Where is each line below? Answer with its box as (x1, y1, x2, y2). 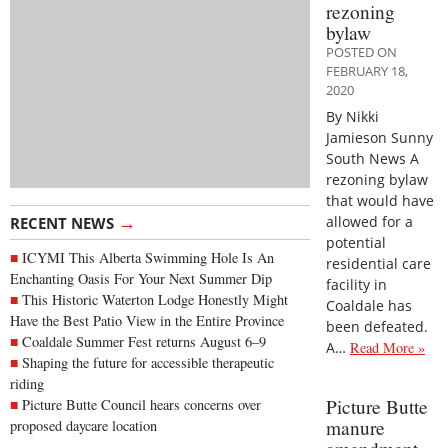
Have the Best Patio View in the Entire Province (10, 311, 284, 331)
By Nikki (326, 106, 379, 126)
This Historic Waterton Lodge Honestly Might (22, 290, 288, 310)
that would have (326, 190, 434, 210)
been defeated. (326, 316, 428, 336)
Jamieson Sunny (326, 127, 433, 147)
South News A (326, 148, 419, 168)
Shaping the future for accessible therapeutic (22, 353, 274, 373)
